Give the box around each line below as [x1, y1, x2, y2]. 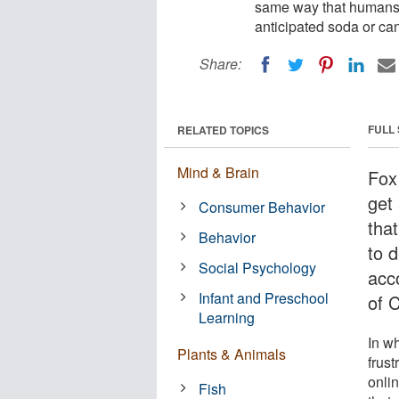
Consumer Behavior [199, 196, 326, 217]
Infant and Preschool [199, 287, 330, 308]
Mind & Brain [177, 161, 259, 183]
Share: [199, 53, 241, 74]
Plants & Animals [177, 343, 286, 364]
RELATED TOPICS [177, 121, 269, 138]
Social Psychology [199, 256, 317, 278]
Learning [199, 306, 256, 328]
